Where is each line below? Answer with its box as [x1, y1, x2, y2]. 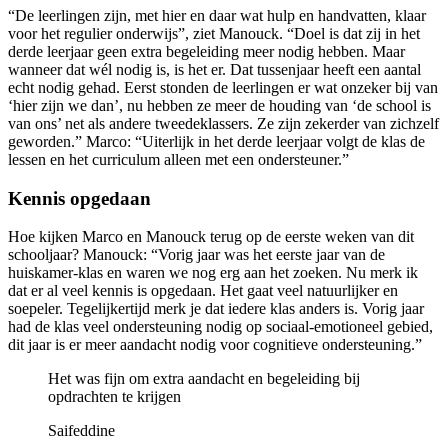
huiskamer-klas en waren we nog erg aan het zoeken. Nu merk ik [8, 264, 418, 282]
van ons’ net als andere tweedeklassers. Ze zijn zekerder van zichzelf [8, 115, 439, 132]
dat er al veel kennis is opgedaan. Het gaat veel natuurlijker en [8, 282, 398, 300]
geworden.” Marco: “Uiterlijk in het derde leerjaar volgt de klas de [8, 133, 425, 150]
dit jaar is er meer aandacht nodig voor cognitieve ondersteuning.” [8, 336, 422, 354]
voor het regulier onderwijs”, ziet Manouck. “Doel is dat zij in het [8, 25, 420, 42]
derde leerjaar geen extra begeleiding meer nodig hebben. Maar [8, 43, 405, 60]
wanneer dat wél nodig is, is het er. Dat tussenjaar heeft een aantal [8, 61, 421, 78]
